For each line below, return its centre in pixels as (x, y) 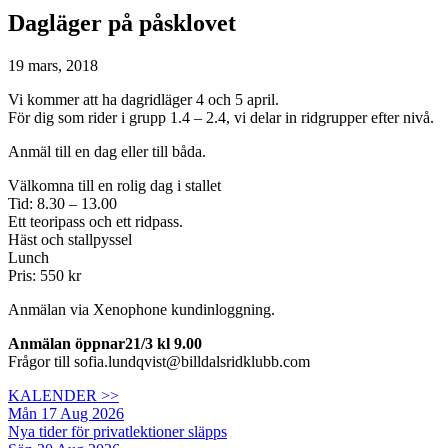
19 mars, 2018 (53, 65)
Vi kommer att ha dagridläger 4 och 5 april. (143, 99)
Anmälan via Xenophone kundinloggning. (141, 309)
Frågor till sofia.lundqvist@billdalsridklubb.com (159, 361)
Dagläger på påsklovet (122, 22)
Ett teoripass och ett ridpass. (95, 221)
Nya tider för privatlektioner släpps (117, 431)
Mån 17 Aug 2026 (66, 413)
